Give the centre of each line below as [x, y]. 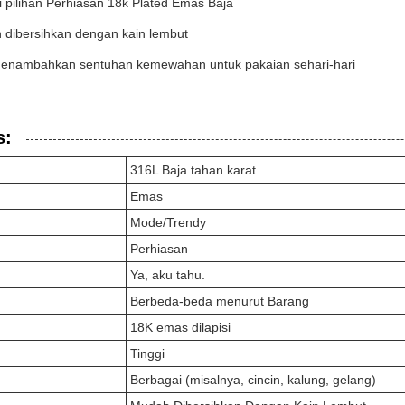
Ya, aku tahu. [168, 275]
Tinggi [147, 353]
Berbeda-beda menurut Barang [220, 301]
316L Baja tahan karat [193, 170]
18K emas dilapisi [180, 327]
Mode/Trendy [168, 222]
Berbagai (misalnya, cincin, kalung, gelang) [253, 380]
